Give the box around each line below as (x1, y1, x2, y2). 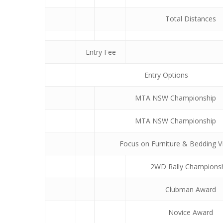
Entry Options (144, 70, 188, 80)
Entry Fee (85, 47, 116, 57)
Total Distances (165, 13, 216, 23)
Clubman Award (165, 184, 216, 194)
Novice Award (168, 207, 213, 217)
